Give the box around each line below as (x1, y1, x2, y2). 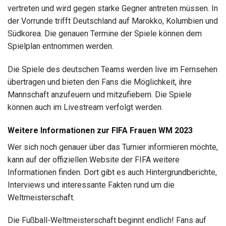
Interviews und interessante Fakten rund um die (8, 180, 175, 190)
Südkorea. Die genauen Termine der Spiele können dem (8, 28, 202, 38)
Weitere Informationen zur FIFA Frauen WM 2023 (8, 125, 193, 135)
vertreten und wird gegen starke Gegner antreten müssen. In (8, 3, 218, 13)
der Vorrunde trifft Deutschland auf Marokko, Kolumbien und (8, 16, 218, 26)
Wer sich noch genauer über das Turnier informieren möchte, (8, 142, 218, 152)
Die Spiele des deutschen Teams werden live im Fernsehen (8, 64, 217, 74)
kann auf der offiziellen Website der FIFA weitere (8, 154, 180, 164)
